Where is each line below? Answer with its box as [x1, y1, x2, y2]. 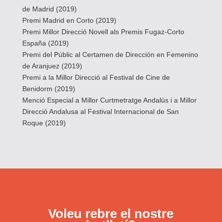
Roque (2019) [22, 118, 66, 127]
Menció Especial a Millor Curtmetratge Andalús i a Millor [22, 96, 197, 104]
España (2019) [22, 39, 69, 47]
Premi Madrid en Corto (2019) [22, 16, 116, 24]
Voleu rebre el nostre [48, 206, 174, 221]
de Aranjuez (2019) [22, 61, 82, 70]
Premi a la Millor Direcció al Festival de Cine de [22, 73, 170, 81]
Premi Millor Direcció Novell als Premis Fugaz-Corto [22, 27, 184, 36]
